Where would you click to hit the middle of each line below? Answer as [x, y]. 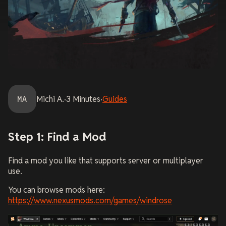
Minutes [87, 99]
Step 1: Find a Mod [57, 137]
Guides [115, 99]
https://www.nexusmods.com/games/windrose [90, 200]
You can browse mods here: [56, 190]
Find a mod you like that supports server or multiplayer [106, 160]
